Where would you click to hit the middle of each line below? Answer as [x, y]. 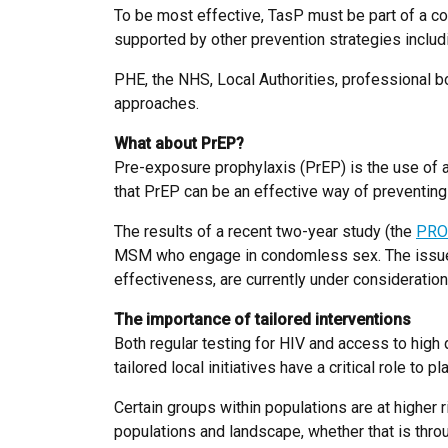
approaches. [156, 104]
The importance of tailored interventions [262, 320]
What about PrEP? [179, 144]
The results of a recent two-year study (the [265, 232]
